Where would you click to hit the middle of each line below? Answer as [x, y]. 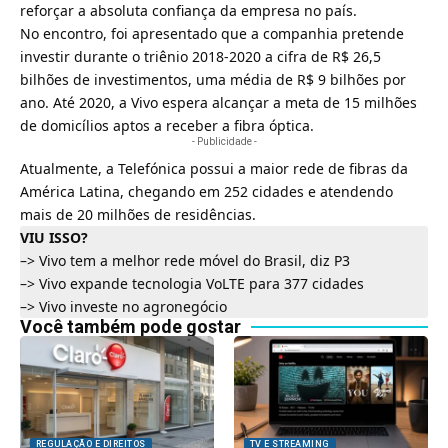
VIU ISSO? [54, 237]
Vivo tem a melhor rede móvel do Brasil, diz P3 [194, 260]
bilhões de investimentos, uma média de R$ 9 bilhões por [213, 79]
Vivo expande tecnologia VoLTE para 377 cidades [201, 283]
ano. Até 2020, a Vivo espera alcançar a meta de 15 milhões [218, 102]
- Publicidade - [224, 141]
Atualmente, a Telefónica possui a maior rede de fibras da [214, 168]
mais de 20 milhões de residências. [138, 214]
